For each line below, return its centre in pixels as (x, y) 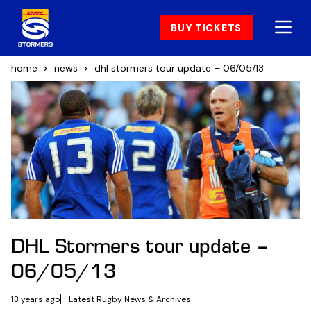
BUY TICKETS (206, 28)
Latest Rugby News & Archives (130, 299)
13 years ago (36, 299)
